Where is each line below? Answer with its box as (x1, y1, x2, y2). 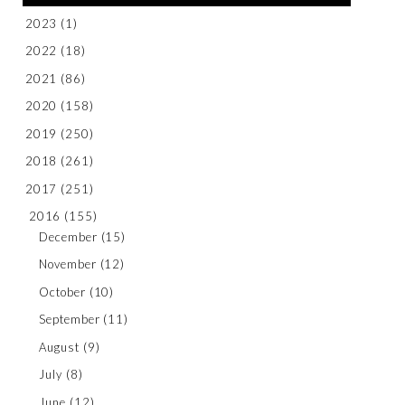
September (39, 312, 100, 327)
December (39, 229, 98, 244)
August (39, 339, 80, 354)
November (39, 257, 97, 272)
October (39, 284, 86, 299)
